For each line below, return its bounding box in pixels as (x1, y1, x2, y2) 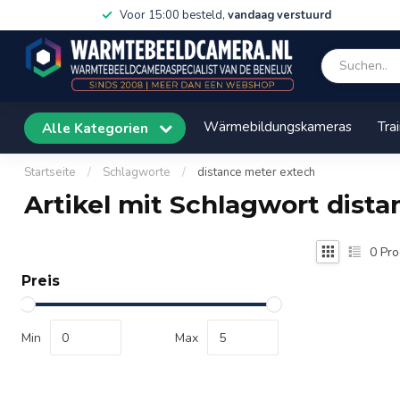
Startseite (24, 164, 76, 180)
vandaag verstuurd (227, 7, 331, 23)
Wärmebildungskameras (204, 117, 352, 136)
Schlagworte (103, 164, 171, 180)
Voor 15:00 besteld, (119, 7, 228, 23)
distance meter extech (197, 164, 315, 180)
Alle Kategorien (42, 118, 152, 137)
